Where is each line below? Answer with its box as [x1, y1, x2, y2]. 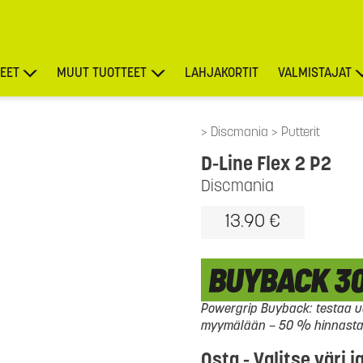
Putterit [281, 126, 320, 139]
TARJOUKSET [291, 116, 361, 129]
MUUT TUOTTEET [57, 67, 147, 80]
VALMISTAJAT [277, 67, 352, 80]
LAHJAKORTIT [184, 67, 258, 80]
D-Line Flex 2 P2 [201, 156, 331, 175]
